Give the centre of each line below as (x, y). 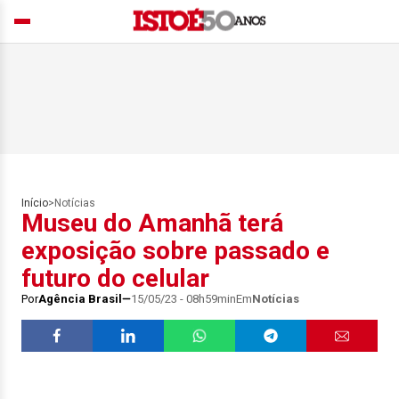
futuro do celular (115, 278)
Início (35, 203)
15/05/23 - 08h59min (183, 299)
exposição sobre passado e (175, 251)
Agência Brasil (80, 299)
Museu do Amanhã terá (152, 223)
